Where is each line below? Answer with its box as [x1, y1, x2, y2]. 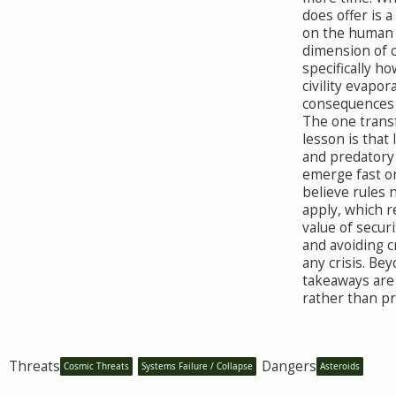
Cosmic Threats [64, 360, 129, 372]
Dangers [262, 356, 316, 376]
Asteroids [320, 360, 360, 372]
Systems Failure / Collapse [141, 360, 253, 372]
